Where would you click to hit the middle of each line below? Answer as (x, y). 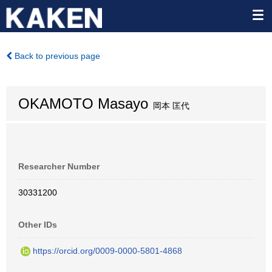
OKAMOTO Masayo (83, 104)
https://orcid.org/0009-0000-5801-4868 (107, 251)
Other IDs (38, 225)
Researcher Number (59, 166)
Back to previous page (56, 56)
